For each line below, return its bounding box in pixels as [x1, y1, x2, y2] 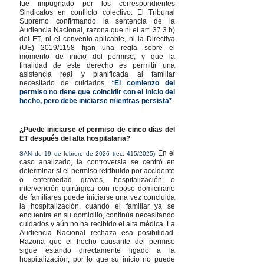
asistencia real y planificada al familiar [19, 70, 175, 78]
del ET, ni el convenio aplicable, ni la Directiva [19, 34, 175, 43]
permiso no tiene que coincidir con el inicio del [19, 87, 175, 96]
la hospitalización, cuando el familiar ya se [19, 202, 175, 210]
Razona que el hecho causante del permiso [19, 237, 175, 246]
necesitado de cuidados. [19, 78, 112, 87]
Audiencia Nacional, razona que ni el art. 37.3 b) [19, 25, 175, 34]
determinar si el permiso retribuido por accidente [19, 166, 175, 175]
